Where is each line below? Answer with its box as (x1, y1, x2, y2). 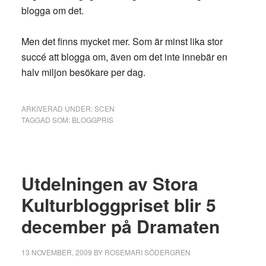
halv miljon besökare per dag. (21, 65, 145, 79)
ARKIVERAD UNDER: (21, 103, 94, 113)
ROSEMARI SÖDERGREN (104, 247, 191, 257)
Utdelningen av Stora (21, 170, 198, 196)
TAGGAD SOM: (21, 115, 72, 125)
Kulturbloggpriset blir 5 (21, 192, 216, 217)
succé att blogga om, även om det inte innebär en (21, 50, 227, 64)
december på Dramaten (21, 213, 220, 239)
